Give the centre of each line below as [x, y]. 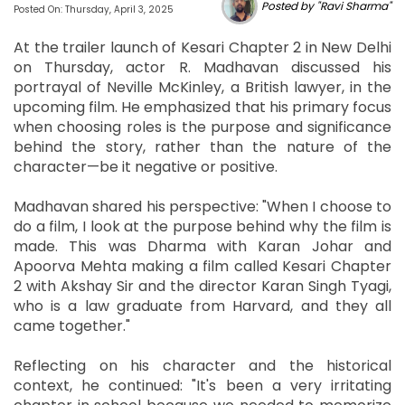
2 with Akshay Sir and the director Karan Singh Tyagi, [202, 286]
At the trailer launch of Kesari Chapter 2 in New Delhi [202, 47]
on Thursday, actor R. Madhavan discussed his [202, 67]
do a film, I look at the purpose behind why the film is [202, 226]
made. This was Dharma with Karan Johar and [202, 246]
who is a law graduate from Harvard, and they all [202, 306]
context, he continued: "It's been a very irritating [202, 385]
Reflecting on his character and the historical [202, 365]
